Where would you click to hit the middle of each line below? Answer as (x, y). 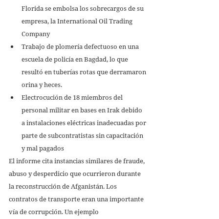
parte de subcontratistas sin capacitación (83, 135)
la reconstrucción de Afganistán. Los (64, 186)
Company (36, 33)
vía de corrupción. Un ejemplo (55, 211)
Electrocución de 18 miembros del (73, 97)
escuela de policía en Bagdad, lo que (76, 59)
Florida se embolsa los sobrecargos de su (83, 8)
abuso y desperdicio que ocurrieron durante (76, 173)
